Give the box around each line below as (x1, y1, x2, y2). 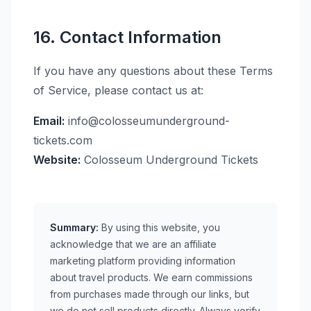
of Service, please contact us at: (33, 83, 203, 97)
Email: (33, 114, 65, 128)
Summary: (50, 221, 99, 233)
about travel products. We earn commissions (50, 271, 253, 283)
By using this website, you (99, 221, 220, 233)
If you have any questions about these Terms (33, 64, 273, 78)
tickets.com (33, 133, 92, 147)
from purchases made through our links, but (50, 288, 249, 300)
